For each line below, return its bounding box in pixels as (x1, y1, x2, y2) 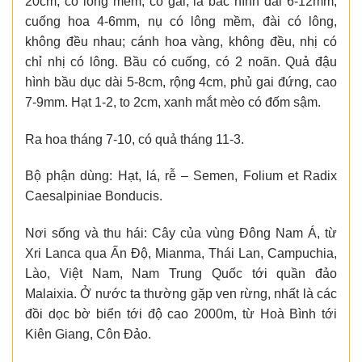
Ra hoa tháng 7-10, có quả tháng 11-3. (25, 132, 244, 146)
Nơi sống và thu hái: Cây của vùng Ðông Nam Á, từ (25, 226, 337, 241)
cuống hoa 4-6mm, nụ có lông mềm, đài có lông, (25, 14, 337, 28)
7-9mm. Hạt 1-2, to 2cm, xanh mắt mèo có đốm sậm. (25, 95, 321, 109)
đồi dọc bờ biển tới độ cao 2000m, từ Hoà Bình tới (25, 307, 337, 322)
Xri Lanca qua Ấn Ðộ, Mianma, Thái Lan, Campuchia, (25, 246, 337, 261)
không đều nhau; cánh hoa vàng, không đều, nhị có (25, 34, 337, 48)
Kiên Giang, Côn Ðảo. (25, 327, 151, 342)
